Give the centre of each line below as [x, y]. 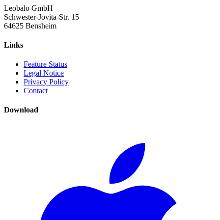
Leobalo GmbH [28, 8]
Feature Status [45, 64]
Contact [36, 91]
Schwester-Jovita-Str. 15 [41, 17]
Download [21, 110]
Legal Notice [44, 73]
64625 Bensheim [30, 26]
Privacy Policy [46, 82]
